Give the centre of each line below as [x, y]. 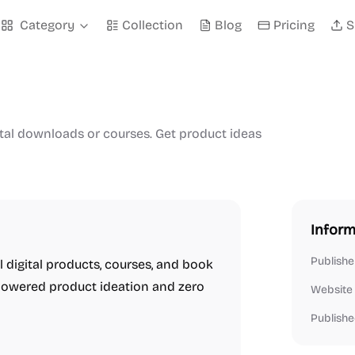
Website [332, 290]
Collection [153, 25]
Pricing [294, 25]
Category [47, 25]
